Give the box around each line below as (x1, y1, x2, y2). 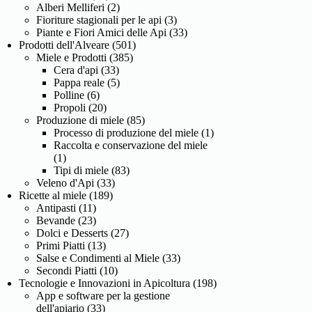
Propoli (54, 101, 86, 114)
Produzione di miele (36, 114, 125, 126)
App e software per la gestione (36, 289, 171, 302)
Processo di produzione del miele (54, 126, 199, 139)
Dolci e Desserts (36, 226, 109, 239)
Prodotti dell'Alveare (19, 38, 110, 51)
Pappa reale (54, 76, 105, 88)
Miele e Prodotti (36, 51, 107, 63)
